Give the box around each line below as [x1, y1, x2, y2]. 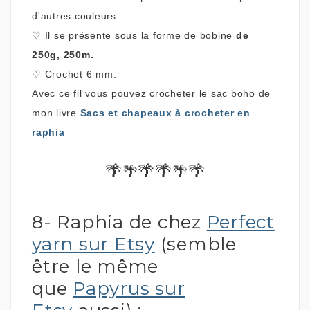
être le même [32, 255, 158, 277]
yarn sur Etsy [32, 232, 155, 255]
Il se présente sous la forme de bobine [44, 29, 236, 41]
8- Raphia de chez [32, 210, 207, 233]
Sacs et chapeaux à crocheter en [80, 107, 250, 118]
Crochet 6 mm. [44, 68, 117, 80]
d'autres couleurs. [32, 10, 120, 21]
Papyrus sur [73, 277, 185, 300]
